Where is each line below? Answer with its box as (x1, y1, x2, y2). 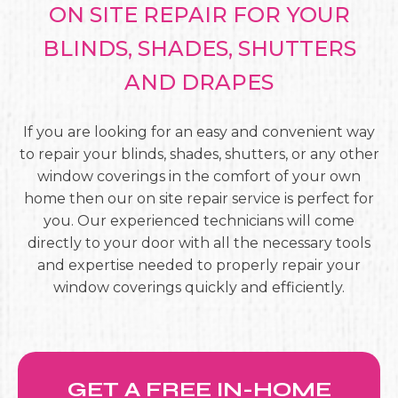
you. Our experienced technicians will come (44, 212, 354, 229)
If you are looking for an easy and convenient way (23, 123, 375, 140)
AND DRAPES (124, 69, 274, 95)
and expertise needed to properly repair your (37, 257, 361, 274)
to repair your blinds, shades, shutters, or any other (19, 146, 379, 163)
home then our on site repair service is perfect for (24, 190, 374, 207)
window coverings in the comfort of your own (37, 168, 361, 185)
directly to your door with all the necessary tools (28, 235, 370, 251)
